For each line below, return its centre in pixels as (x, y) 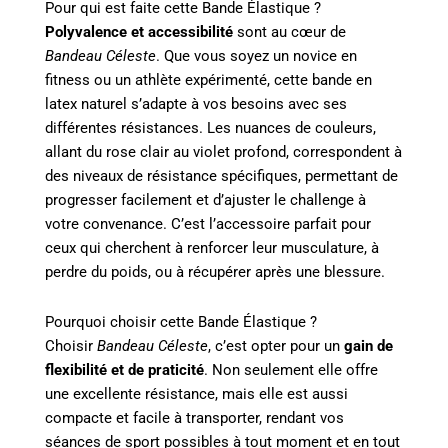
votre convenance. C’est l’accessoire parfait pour (208, 224)
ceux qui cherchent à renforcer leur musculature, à (212, 248)
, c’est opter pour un (276, 345)
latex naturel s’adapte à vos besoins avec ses (196, 104)
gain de (368, 345)
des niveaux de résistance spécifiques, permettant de (221, 176)
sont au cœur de (289, 32)
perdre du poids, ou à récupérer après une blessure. (215, 272)
